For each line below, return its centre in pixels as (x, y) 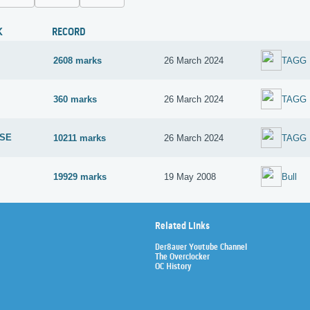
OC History (173, 267)
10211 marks (80, 138)
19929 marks (80, 176)
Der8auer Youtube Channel (201, 247)
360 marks (75, 99)
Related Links (182, 226)
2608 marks (78, 60)
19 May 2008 (190, 176)
